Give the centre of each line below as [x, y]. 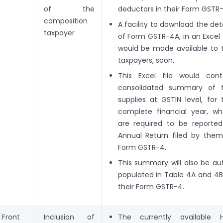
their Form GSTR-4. [151, 187]
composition [66, 21]
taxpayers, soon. [146, 60]
